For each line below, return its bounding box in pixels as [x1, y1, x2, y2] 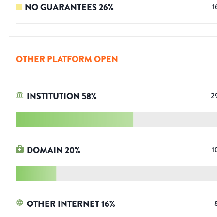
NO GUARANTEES [25, 1, 97, 14]
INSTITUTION [27, 90, 80, 103]
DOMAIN [27, 144, 63, 157]
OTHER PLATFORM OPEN [16, 53, 118, 66]
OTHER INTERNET [27, 198, 99, 211]
